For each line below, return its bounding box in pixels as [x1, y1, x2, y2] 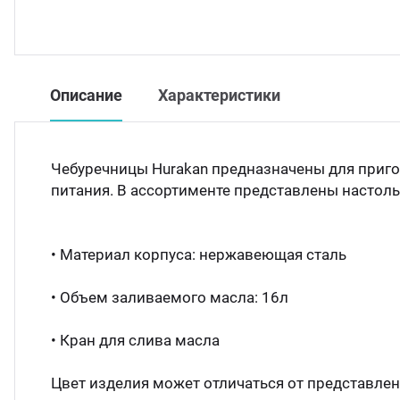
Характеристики [158, 86, 280, 104]
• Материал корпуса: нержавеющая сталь [51, 246, 346, 263]
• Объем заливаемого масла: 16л [51, 288, 288, 306]
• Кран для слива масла [51, 331, 220, 349]
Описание [50, 86, 122, 104]
